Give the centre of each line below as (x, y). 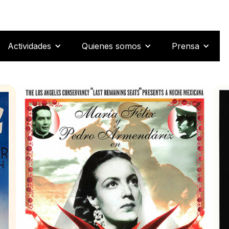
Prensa (186, 46)
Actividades (29, 46)
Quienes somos (111, 46)
